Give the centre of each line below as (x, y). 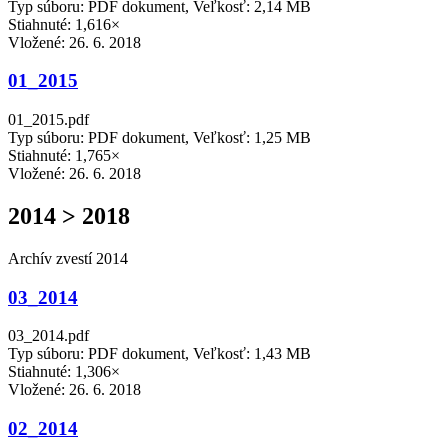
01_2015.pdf (48, 119)
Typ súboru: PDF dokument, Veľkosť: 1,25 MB (159, 137)
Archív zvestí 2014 (68, 258)
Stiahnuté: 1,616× (64, 24)
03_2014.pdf (48, 336)
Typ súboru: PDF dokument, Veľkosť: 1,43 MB (159, 354)
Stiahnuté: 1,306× (64, 372)
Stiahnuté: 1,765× (64, 155)
